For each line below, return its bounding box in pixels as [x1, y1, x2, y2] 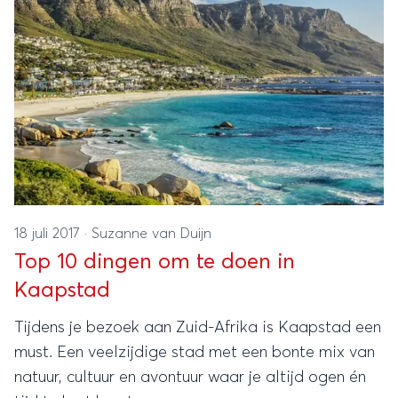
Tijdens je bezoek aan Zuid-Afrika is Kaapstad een [14, 320, 381, 336]
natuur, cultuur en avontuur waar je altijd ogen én [14, 370, 366, 386]
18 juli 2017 [14, 227, 84, 241]
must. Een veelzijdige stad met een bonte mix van [14, 345, 375, 361]
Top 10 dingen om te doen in [14, 251, 295, 273]
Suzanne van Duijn [92, 227, 211, 241]
